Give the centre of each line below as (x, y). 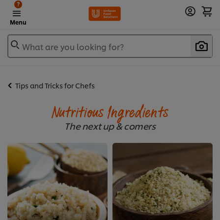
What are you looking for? (73, 46)
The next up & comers (110, 126)
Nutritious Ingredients (110, 113)
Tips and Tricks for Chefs (55, 85)
